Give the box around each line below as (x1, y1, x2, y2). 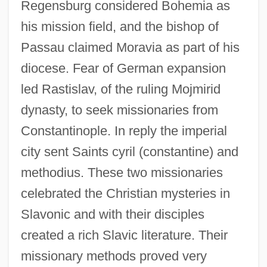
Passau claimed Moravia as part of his (20, 39, 240, 55)
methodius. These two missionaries (20, 164, 223, 180)
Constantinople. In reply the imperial (20, 123, 227, 138)
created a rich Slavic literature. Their (20, 227, 228, 243)
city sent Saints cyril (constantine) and (20, 144, 238, 159)
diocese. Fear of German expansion (20, 60, 226, 76)
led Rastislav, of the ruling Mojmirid (20, 81, 221, 97)
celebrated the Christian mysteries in (20, 185, 230, 201)
